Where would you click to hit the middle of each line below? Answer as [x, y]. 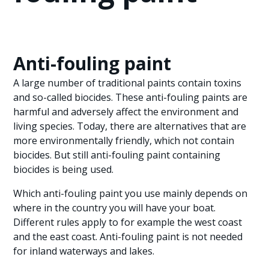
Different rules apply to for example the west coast [128, 222]
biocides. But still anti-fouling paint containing [117, 155]
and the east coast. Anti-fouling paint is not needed [128, 237]
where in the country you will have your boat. [115, 208]
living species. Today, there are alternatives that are [130, 126]
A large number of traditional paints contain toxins [128, 83]
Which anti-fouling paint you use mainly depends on [131, 193]
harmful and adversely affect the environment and [126, 112]
